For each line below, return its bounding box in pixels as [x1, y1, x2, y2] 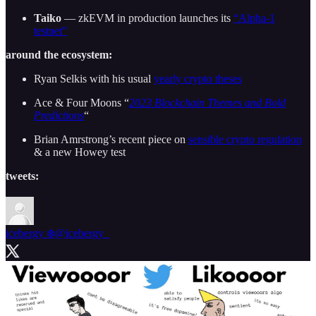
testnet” [34, 24, 67, 37]
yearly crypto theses [154, 72, 242, 85]
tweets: [6, 169, 39, 182]
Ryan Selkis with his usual [34, 72, 154, 85]
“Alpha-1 [233, 11, 275, 24]
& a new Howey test [34, 145, 126, 158]
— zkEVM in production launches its [64, 11, 233, 24]
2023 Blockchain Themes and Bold [129, 96, 286, 109]
